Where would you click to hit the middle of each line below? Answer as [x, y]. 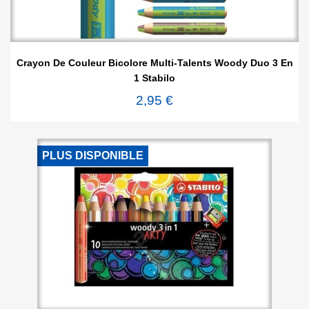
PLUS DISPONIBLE [93, 156]
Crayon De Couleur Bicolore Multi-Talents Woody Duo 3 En [154, 63]
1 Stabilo [154, 78]
